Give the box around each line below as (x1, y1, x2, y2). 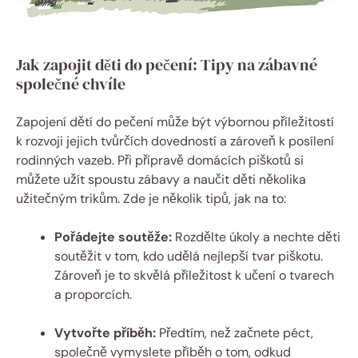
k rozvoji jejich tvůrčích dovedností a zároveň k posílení (16, 133, 334, 150)
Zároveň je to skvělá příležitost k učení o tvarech (54, 267, 334, 284)
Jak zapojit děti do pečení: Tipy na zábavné (16, 54, 317, 77)
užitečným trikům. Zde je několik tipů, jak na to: (16, 190, 286, 208)
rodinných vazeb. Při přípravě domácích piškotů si (16, 152, 304, 169)
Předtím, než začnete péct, (156, 324, 313, 342)
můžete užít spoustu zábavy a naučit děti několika (16, 171, 306, 189)
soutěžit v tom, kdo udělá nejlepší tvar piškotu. (54, 248, 323, 265)
